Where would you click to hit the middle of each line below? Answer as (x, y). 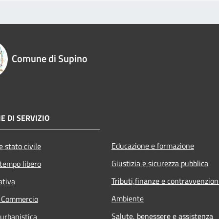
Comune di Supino (50, 58)
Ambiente (128, 198)
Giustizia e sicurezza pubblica (160, 163)
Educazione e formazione (153, 145)
